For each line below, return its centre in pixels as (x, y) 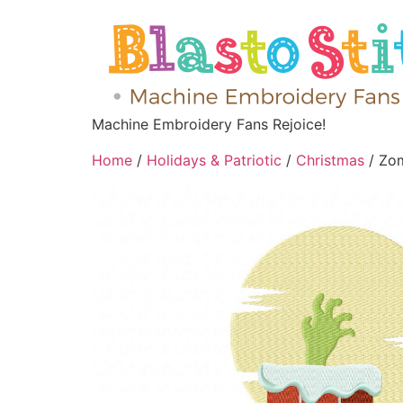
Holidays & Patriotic (214, 160)
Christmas (330, 160)
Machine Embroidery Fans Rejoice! (209, 124)
